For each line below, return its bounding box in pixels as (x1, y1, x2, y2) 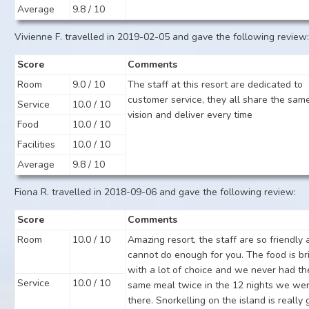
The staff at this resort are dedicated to (128, 78, 303, 91)
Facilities (17, 138, 56, 151)
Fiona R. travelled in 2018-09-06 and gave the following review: (14, 186, 297, 199)
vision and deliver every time (128, 108, 253, 121)
